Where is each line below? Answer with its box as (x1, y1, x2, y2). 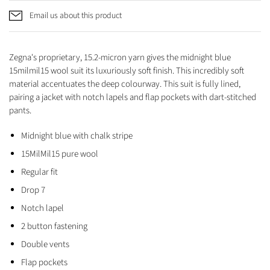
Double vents (21, 237, 69, 251)
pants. (9, 104, 31, 117)
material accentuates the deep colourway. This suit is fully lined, (9, 77, 240, 90)
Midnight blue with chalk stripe (21, 129, 133, 142)
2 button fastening (21, 219, 87, 233)
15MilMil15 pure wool (21, 147, 98, 160)
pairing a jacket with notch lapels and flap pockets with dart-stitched (9, 90, 256, 104)
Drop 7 (21, 183, 45, 196)
